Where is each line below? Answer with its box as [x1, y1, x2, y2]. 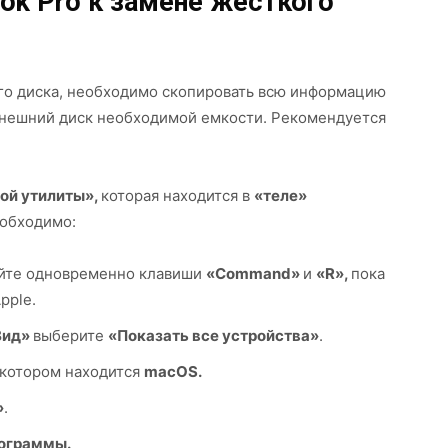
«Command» [206, 264, 303, 283]
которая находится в [101, 186, 254, 205]
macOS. [144, 362, 202, 381]
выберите [33, 326, 108, 345]
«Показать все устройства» [108, 326, 319, 345]
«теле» [254, 186, 307, 205]
